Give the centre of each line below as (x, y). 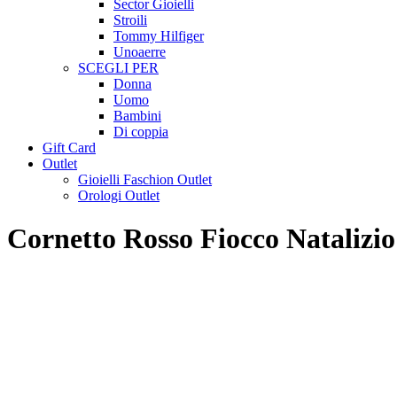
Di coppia (141, 132)
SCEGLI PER (118, 68)
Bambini (137, 116)
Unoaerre (140, 52)
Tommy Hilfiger (159, 36)
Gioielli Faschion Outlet (145, 179)
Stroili (130, 20)
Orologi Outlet (119, 195)
